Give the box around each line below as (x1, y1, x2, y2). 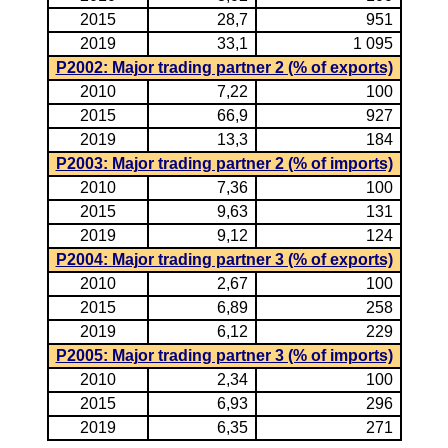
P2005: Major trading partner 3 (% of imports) (55, 347, 393, 364)
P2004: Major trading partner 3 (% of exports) (55, 251, 393, 268)
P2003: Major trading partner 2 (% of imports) (55, 155, 393, 172)
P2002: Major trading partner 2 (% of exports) (55, 59, 393, 76)
